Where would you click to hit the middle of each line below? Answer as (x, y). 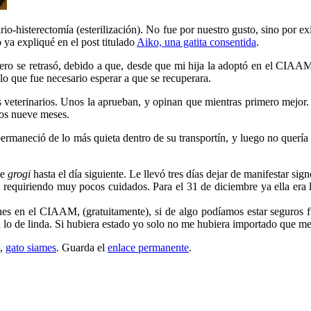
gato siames (31, 247)
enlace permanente (148, 247)
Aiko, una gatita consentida (196, 42)
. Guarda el (82, 247)
